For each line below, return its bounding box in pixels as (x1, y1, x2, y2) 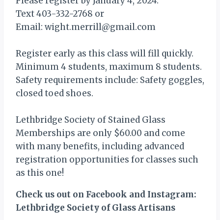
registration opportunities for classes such (16, 154, 198, 165)
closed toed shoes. (16, 88, 93, 99)
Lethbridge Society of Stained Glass (16, 114, 165, 125)
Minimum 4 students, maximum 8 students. (16, 61, 202, 72)
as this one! (16, 167, 64, 178)
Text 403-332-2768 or (16, 8, 104, 19)
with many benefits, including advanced (16, 141, 184, 152)
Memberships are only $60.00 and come (16, 128, 185, 138)
